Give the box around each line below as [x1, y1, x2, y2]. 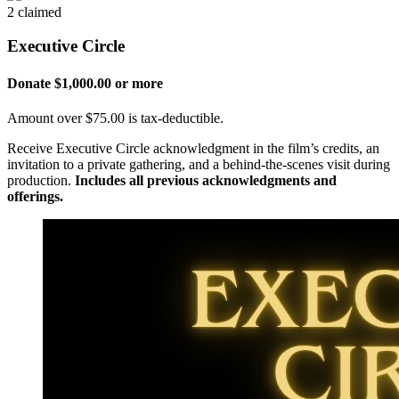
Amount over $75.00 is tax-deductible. [7, 110, 224, 126]
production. [7, 172, 75, 188]
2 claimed [7, 4, 61, 20]
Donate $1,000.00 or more [7, 75, 163, 91]
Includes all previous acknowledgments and [75, 172, 337, 188]
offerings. [7, 188, 63, 204]
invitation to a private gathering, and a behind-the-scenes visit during [7, 156, 390, 172]
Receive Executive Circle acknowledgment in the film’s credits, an [7, 140, 379, 156]
